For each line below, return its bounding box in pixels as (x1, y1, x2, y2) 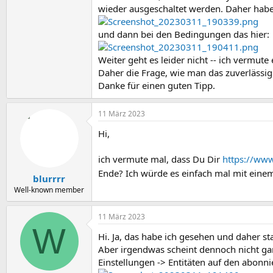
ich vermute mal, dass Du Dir (98, 153, 222, 165)
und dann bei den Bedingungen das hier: (98, 28, 269, 40)
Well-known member (14, 184, 84, 195)
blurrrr (33, 172, 65, 185)
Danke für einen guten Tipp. (98, 79, 215, 91)
